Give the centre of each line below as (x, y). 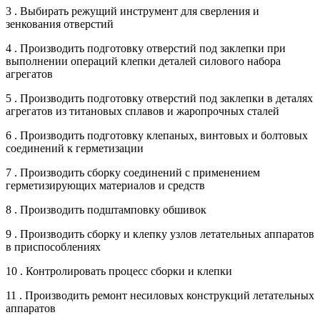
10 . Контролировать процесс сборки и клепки (119, 271)
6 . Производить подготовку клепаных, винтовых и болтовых (157, 135)
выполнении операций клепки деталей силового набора (143, 61)
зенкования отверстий (60, 24)
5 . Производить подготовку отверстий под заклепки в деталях (159, 98)
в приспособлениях (53, 246)
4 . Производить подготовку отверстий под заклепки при (146, 48)
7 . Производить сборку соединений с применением (133, 172)
